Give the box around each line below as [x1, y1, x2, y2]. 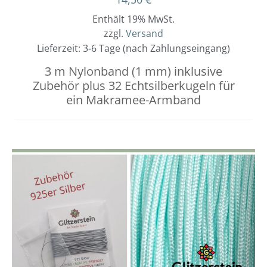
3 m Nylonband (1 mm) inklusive [45, 63, 222, 80]
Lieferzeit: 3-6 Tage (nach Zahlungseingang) [37, 42, 230, 55]
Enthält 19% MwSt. [92, 13, 175, 26]
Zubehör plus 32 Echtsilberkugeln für [32, 77, 235, 94]
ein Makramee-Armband [66, 92, 201, 108]
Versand [126, 27, 163, 41]
